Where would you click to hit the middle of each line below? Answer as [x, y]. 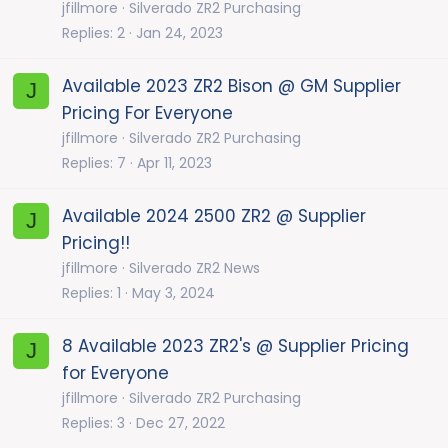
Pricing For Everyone [147, 112]
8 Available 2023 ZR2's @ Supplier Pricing [235, 345]
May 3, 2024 [173, 292]
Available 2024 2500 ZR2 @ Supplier [214, 215]
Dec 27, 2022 [180, 422]
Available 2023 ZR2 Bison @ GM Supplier [231, 85]
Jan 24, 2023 [179, 32]
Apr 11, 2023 [174, 162]
